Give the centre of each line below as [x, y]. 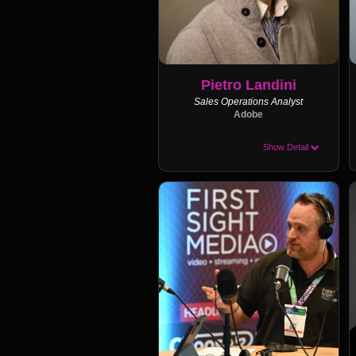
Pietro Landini [248, 85]
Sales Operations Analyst [249, 101]
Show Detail [286, 147]
